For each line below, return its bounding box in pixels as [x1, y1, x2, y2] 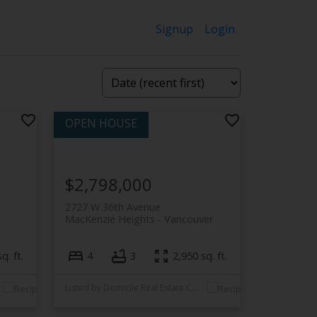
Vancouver [164, 212, 214, 226]
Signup [156, 21, 194, 37]
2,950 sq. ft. [173, 249, 228, 263]
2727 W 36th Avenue [65, 200, 161, 214]
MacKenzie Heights [65, 212, 156, 226]
